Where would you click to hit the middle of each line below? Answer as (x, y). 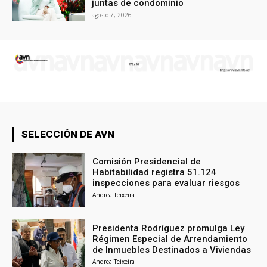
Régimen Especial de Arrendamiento (170, 239)
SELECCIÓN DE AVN (68, 134)
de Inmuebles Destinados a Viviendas (172, 250)
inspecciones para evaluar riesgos (166, 183)
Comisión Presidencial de (147, 162)
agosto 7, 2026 (112, 15)
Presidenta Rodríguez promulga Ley (169, 229)
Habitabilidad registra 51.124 (155, 173)
